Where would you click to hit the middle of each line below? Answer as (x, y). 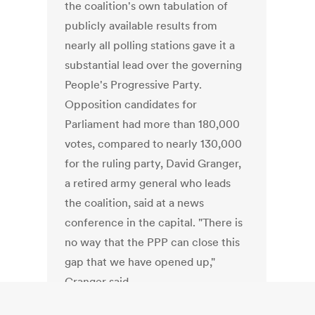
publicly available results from (141, 26)
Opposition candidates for (131, 104)
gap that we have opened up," (140, 262)
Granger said (97, 282)
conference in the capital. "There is (154, 223)
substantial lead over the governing (154, 65)
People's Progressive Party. (134, 85)
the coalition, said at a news (135, 203)
